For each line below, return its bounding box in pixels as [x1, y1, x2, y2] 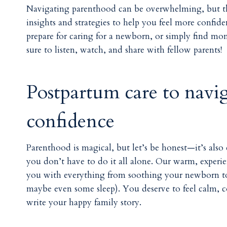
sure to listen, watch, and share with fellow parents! [26, 44, 222, 56]
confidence [26, 107, 115, 134]
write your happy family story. [26, 196, 144, 208]
